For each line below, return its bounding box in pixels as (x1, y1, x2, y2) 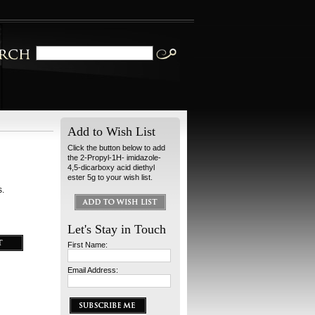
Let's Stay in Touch (67, 222, 166, 236)
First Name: (67, 240, 108, 249)
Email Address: (67, 266, 118, 274)
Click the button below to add (67, 143, 165, 152)
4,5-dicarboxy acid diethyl (67, 163, 155, 172)
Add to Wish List (67, 124, 155, 139)
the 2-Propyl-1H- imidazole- (67, 153, 161, 162)
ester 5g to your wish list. (67, 173, 153, 181)
